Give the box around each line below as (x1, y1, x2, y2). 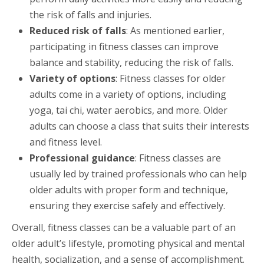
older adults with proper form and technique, (29, 183, 228, 196)
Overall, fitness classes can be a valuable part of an (12, 220, 236, 234)
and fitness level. (29, 135, 102, 148)
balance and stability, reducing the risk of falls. (29, 55, 233, 69)
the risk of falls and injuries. (29, 8, 151, 21)
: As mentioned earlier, (126, 24, 225, 37)
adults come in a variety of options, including (29, 87, 226, 101)
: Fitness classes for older (115, 71, 226, 85)
